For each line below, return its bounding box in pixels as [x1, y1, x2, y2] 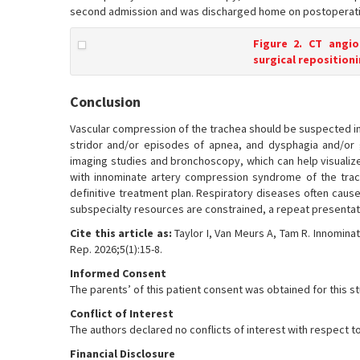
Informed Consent [70, 266, 166, 280]
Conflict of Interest [70, 306, 174, 321]
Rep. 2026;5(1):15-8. [70, 242, 162, 256]
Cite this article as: [70, 226, 172, 240]
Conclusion [70, 92, 141, 111]
